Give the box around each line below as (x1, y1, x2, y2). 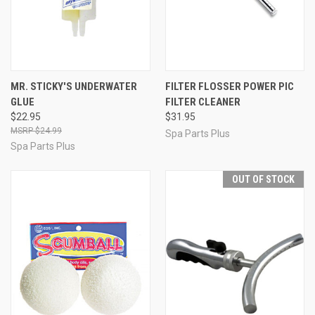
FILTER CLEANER (165, 95, 240, 108)
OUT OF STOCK (232, 173, 295, 185)
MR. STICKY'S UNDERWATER (11, 79, 137, 93)
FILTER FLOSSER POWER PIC (165, 79, 294, 93)
